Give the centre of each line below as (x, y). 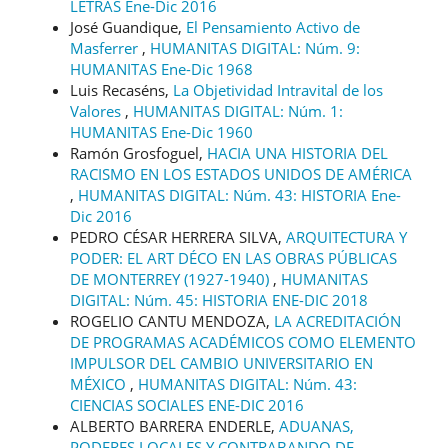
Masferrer (106, 47)
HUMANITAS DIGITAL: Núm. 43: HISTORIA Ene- (239, 194)
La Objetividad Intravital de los (278, 89)
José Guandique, (128, 26)
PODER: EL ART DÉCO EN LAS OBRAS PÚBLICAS (233, 257)
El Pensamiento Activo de (273, 26)
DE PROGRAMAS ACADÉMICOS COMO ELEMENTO (243, 341)
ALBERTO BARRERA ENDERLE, (174, 425)
